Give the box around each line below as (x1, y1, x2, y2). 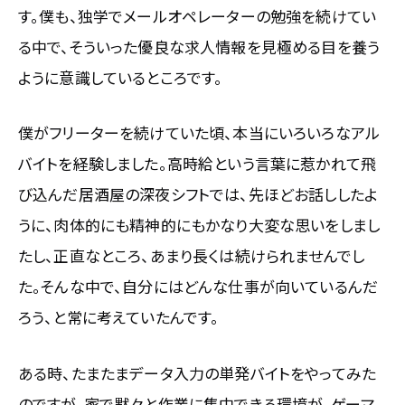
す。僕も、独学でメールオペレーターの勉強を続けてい (18, 5, 377, 28)
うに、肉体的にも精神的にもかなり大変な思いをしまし (18, 213, 380, 237)
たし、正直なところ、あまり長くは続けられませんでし (18, 244, 364, 268)
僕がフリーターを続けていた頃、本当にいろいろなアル (18, 121, 380, 145)
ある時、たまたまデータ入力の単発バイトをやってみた (18, 361, 377, 384)
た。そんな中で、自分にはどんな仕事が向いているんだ (18, 275, 379, 298)
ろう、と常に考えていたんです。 (18, 306, 220, 329)
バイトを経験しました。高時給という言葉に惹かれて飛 (18, 152, 377, 175)
